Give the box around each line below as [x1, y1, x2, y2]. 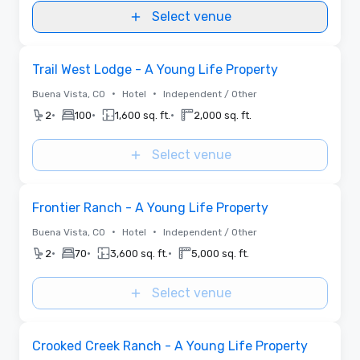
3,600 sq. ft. [110, 247, 168, 260]
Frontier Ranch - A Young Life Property [32, 199, 268, 215]
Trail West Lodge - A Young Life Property [32, 61, 278, 77]
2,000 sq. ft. [194, 108, 252, 121]
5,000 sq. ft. [191, 247, 249, 260]
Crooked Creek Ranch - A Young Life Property [32, 337, 308, 354]
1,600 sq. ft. [115, 108, 170, 121]
